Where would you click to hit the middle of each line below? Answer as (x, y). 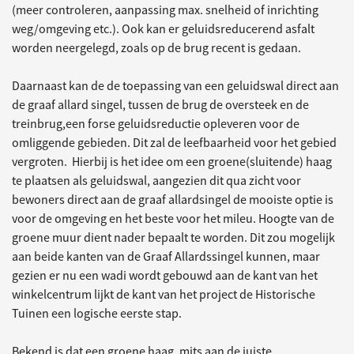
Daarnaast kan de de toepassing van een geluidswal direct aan (175, 86)
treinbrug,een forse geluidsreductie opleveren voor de (156, 124)
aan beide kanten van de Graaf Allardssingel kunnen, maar (166, 256)
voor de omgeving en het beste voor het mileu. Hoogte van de (173, 218)
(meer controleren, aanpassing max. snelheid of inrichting (165, 10)
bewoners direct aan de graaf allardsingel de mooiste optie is (173, 200)
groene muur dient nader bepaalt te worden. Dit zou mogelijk (173, 237)
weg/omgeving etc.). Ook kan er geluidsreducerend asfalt (163, 29)
